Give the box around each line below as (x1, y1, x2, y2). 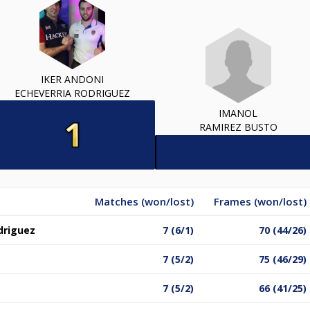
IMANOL (219, 107, 257, 120)
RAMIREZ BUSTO (199, 120, 277, 134)
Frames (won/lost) (214, 194, 307, 208)
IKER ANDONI (40, 72, 104, 86)
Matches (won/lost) (95, 194, 194, 208)
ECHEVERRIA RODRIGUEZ (14, 86, 130, 100)
